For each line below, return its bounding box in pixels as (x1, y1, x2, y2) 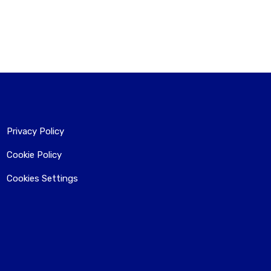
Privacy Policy (7, 125, 64, 137)
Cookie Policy (7, 149, 62, 160)
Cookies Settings (7, 172, 78, 184)
